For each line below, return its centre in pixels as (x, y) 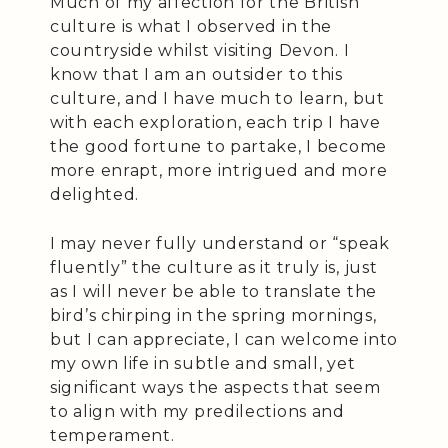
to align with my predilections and (197, 411)
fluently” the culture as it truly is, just (214, 267)
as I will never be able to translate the (214, 291)
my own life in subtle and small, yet (203, 363)
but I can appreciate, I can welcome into (224, 339)
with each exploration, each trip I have (215, 122)
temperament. (112, 435)
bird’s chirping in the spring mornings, (213, 315)
